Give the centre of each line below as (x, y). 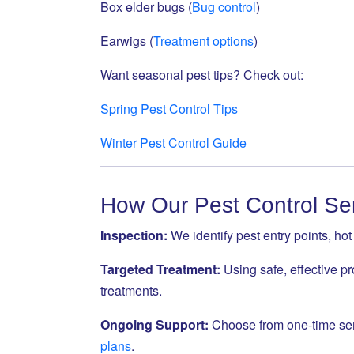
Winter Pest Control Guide (173, 143)
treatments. (131, 290)
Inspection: (134, 235)
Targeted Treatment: (160, 269)
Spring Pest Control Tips (169, 109)
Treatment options (203, 41)
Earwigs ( (127, 41)
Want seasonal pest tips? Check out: (202, 75)
